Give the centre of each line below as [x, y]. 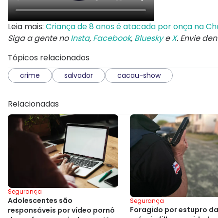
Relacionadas [33, 104]
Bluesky [149, 38]
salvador [79, 76]
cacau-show [139, 76]
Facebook [112, 38]
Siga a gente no [39, 38]
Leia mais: [27, 27]
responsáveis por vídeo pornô [61, 210]
